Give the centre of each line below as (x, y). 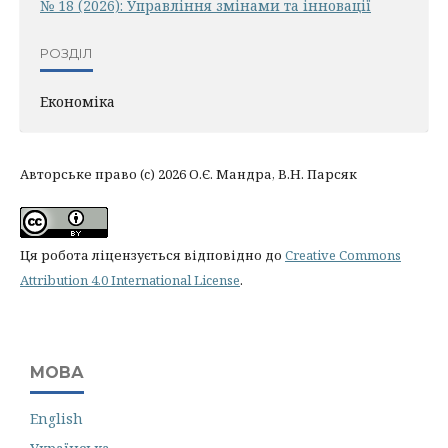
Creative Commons (343, 255)
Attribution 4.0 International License (130, 280)
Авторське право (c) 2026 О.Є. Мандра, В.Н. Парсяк (188, 174)
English (56, 419)
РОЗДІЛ (66, 52)
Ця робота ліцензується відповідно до (152, 255)
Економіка (77, 102)
